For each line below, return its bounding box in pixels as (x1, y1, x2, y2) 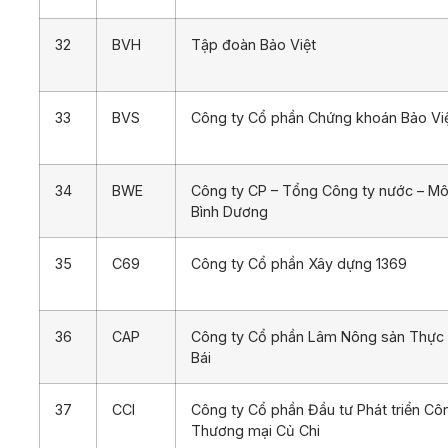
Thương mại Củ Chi (191, 421, 320, 439)
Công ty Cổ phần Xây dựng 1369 (191, 254, 407, 272)
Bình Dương (191, 202, 268, 220)
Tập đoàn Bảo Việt (191, 35, 316, 53)
